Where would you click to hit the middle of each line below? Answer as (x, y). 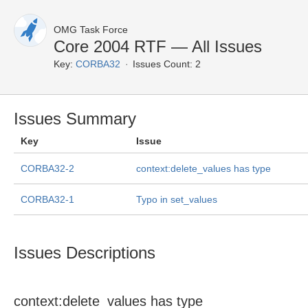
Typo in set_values (177, 199)
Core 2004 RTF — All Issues (158, 46)
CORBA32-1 (47, 199)
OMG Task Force (91, 30)
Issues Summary (75, 119)
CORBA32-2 (47, 168)
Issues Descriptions (85, 253)
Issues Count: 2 (167, 64)
